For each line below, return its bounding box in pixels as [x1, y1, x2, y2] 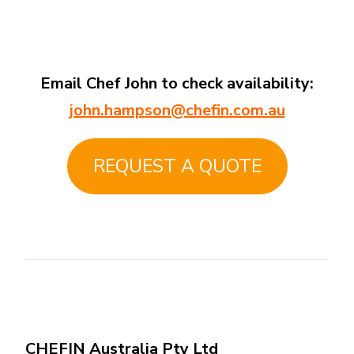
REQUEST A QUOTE [92, 154, 262, 179]
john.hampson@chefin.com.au [69, 100, 285, 122]
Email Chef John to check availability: [40, 73, 314, 95]
